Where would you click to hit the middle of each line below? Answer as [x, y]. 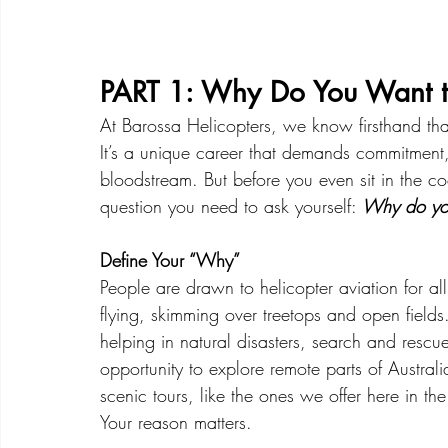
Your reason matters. [176, 422]
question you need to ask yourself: [231, 206]
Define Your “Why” [170, 260]
